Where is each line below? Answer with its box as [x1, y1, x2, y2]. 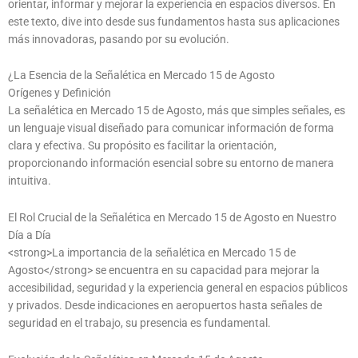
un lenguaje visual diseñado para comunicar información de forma [8, 121, 334, 135]
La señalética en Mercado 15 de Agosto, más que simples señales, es [8, 104, 345, 117]
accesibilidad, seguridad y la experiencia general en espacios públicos [8, 281, 348, 295]
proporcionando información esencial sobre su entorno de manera [8, 157, 334, 170]
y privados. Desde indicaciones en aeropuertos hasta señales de [8, 299, 322, 312]
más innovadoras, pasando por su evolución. [8, 32, 229, 46]
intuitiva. [8, 174, 51, 188]
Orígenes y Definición [8, 86, 111, 100]
